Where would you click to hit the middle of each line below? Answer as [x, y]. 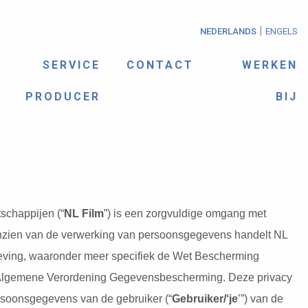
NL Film [84, 213]
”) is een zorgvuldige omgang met [185, 213]
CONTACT [160, 65]
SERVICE [71, 65]
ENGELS [282, 31]
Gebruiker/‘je [205, 298]
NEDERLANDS [228, 31]
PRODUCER [63, 96]
